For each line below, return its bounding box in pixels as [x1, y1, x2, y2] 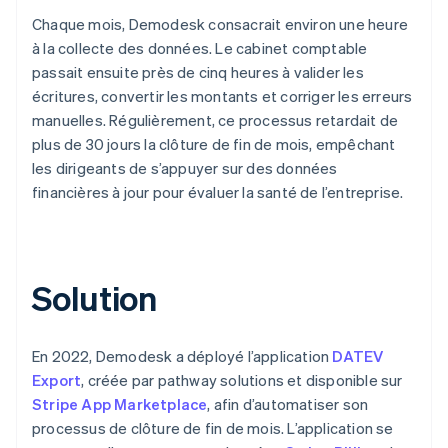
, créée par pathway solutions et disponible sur [81, 369, 403, 390]
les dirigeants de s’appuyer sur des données [32, 157, 338, 178]
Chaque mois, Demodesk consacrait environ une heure [32, 13, 409, 34]
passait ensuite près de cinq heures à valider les [32, 61, 364, 82]
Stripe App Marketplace [32, 393, 208, 414]
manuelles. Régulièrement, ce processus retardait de [32, 109, 399, 130]
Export [32, 369, 82, 390]
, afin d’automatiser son [207, 393, 369, 414]
